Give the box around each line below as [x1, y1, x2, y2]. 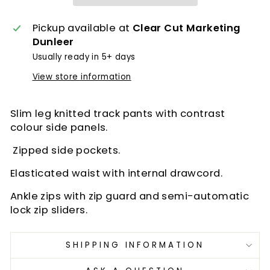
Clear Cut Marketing [132, 21, 240, 36]
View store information [32, 71, 131, 83]
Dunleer [32, 35, 74, 49]
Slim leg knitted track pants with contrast [10, 107, 225, 121]
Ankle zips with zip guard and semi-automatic [10, 189, 250, 204]
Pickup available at [32, 21, 133, 36]
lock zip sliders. [10, 203, 88, 218]
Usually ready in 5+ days [32, 51, 136, 63]
